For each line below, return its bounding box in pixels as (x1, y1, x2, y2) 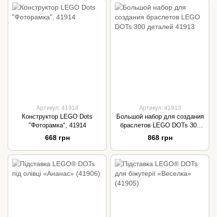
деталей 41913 (138, 130, 182, 138)
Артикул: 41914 (36, 105, 78, 112)
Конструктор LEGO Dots (22, 113, 93, 121)
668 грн (45, 133, 70, 141)
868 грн (147, 133, 172, 141)
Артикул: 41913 (139, 105, 181, 112)
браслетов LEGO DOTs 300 (120, 122, 200, 129)
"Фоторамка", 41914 (28, 122, 86, 129)
